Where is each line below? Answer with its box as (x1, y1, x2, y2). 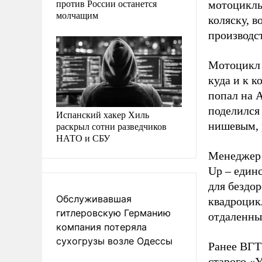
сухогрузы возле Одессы (56, 235, 173, 247)
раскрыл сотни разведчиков (56, 119, 167, 132)
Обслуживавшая (56, 192, 132, 205)
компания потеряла (56, 220, 147, 233)
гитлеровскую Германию (56, 206, 171, 219)
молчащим (56, 8, 98, 21)
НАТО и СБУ (56, 131, 110, 144)
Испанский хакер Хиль (56, 108, 149, 120)
